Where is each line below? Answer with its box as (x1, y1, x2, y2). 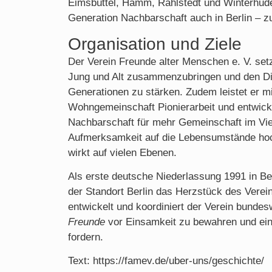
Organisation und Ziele (68, 34, 242, 53)
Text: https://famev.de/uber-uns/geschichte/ (68, 255, 264, 267)
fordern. (68, 231, 103, 243)
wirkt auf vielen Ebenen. (68, 146, 177, 158)
